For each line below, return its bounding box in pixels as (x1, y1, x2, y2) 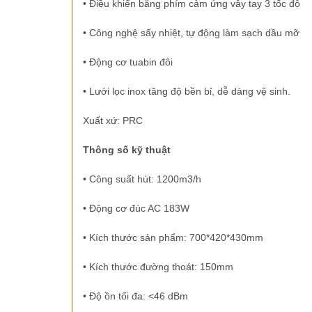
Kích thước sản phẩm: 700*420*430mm (88, 232, 263, 244)
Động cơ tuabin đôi (88, 56, 173, 68)
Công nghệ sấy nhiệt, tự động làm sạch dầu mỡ (88, 27, 299, 39)
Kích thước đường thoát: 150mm (88, 261, 233, 273)
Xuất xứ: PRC (82, 115, 143, 127)
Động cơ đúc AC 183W (88, 203, 189, 214)
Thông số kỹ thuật (82, 144, 171, 156)
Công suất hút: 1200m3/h (88, 173, 201, 185)
